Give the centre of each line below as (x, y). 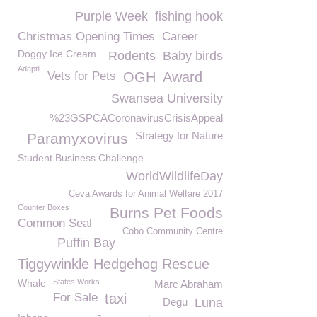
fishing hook (189, 16)
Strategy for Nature (179, 136)
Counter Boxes (44, 207)
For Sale (75, 298)
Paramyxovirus (77, 138)
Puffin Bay (86, 243)
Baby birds (193, 56)
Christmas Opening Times (86, 36)
